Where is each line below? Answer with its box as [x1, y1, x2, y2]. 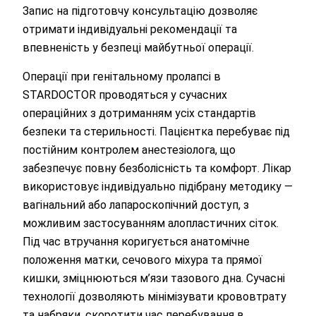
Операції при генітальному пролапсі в [23, 69, 221, 83]
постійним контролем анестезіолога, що [23, 142, 236, 157]
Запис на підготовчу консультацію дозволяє [23, 4, 257, 18]
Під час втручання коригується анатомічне [23, 234, 250, 248]
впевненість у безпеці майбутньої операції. [23, 40, 254, 54]
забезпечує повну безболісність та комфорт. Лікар [23, 161, 291, 175]
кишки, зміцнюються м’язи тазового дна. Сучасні [23, 271, 285, 285]
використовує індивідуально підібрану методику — [23, 179, 293, 193]
